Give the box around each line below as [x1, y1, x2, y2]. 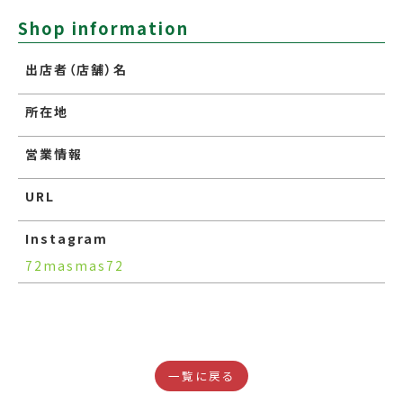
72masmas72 [25, 256, 124, 274]
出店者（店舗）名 [25, 60, 128, 78]
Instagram [25, 229, 108, 247]
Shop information [18, 16, 189, 40]
